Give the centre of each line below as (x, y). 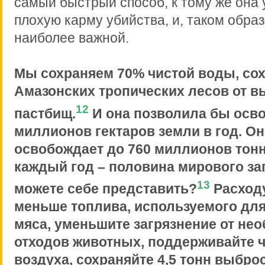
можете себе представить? (106, 189)
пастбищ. (45, 113)
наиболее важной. (72, 38)
